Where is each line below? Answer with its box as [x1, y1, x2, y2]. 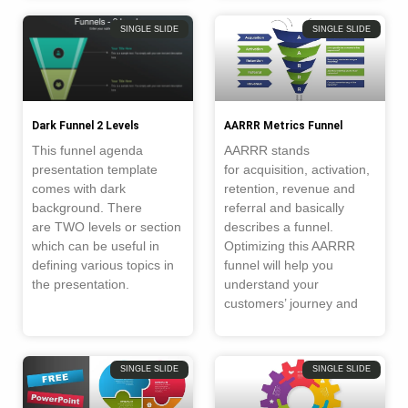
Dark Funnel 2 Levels [32, 118, 139, 132]
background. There [32, 199, 142, 215]
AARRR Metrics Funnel [224, 118, 342, 132]
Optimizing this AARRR [224, 238, 355, 253]
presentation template [32, 161, 158, 177]
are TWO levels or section [32, 219, 181, 234]
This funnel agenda [32, 142, 143, 158]
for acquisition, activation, [224, 161, 370, 177]
